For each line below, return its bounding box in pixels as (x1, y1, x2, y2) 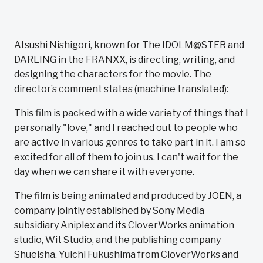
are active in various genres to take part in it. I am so (14, 137, 246, 148)
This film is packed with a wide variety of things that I (14, 107, 248, 119)
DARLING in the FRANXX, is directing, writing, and (14, 54, 235, 65)
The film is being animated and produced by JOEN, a (14, 190, 241, 201)
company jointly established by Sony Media (14, 205, 204, 216)
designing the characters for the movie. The (14, 69, 211, 80)
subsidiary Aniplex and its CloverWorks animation (14, 220, 234, 231)
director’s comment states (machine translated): (14, 83, 228, 95)
